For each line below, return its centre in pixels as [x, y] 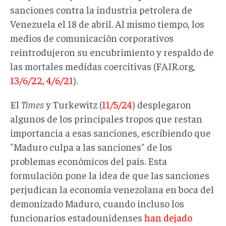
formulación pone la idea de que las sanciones [110, 175]
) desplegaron [162, 104]
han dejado [168, 217]
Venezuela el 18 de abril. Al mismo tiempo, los [107, 23]
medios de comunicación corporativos [92, 37]
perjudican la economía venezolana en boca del [112, 189]
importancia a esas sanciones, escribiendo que [110, 132]
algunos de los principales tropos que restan [106, 118]
